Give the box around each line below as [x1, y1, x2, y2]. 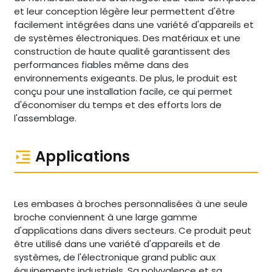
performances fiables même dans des [13, 58, 189, 71]
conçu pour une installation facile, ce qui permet [13, 85, 233, 98]
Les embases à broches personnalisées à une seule [13, 197, 248, 210]
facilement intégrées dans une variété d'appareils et [13, 18, 254, 31]
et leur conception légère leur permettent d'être [13, 5, 235, 18]
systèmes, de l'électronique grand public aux [13, 251, 216, 263]
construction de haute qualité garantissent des [13, 45, 230, 58]
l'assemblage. [13, 112, 76, 124]
